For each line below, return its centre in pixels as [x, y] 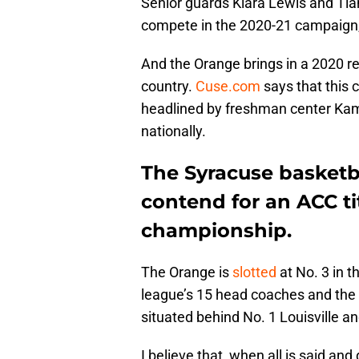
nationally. [173, 131]
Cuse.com [228, 87]
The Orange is [187, 272]
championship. [216, 231]
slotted [254, 272]
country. [168, 87]
